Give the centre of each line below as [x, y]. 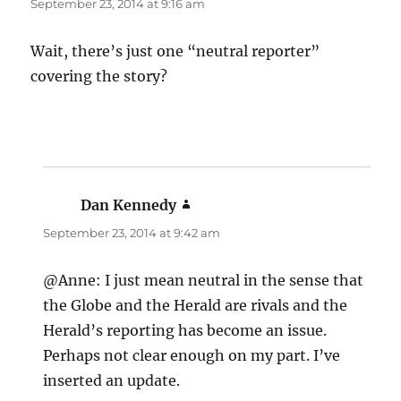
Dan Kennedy [129, 205]
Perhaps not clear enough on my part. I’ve [192, 356]
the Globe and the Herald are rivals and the [196, 306]
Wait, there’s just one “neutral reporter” [175, 51]
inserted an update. [112, 381]
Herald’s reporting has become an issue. [185, 331]
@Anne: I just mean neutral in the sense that [204, 281]
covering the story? [99, 77]
